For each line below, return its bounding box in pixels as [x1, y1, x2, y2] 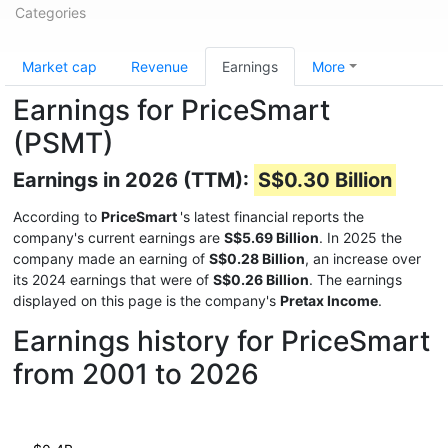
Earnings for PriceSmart [13, 93, 330, 127]
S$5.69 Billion [224, 229, 319, 246]
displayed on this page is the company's [13, 292, 280, 309]
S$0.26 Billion [213, 271, 309, 288]
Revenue [131, 58, 188, 75]
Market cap [22, 58, 97, 75]
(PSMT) [13, 126, 114, 160]
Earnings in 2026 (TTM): [13, 168, 254, 192]
